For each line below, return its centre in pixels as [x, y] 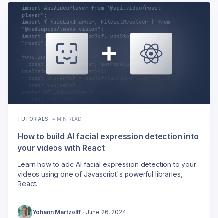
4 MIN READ [67, 119]
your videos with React [61, 148]
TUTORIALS [33, 119]
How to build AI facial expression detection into [108, 136]
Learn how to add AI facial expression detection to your [107, 164]
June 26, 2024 [106, 212]
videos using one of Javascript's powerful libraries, [100, 174]
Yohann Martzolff [56, 212]
